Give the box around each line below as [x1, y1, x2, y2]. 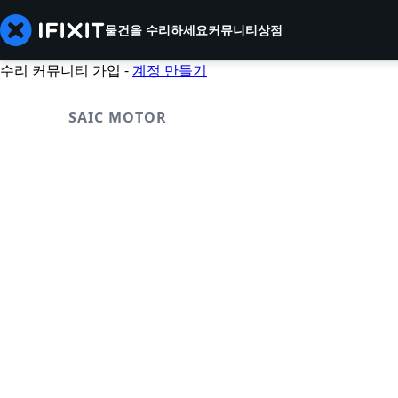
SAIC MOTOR [68, 107, 167, 127]
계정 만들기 [132, 60, 207, 80]
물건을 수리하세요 [105, 21, 208, 38]
